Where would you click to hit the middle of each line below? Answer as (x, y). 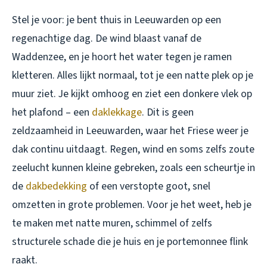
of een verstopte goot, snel (149, 187)
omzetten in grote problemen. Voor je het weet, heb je (132, 205)
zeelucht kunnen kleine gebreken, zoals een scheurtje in (133, 168)
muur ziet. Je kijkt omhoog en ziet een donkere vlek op (132, 94)
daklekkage (117, 113)
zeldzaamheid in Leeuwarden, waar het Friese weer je (130, 131)
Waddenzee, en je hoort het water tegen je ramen (122, 57)
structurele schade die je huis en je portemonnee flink (130, 242)
